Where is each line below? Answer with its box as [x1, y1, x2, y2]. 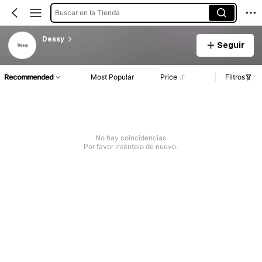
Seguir [216, 40, 244, 50]
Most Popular [91, 73, 135, 82]
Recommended [4, 73, 53, 82]
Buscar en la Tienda [54, 8, 120, 17]
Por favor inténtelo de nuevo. [84, 142, 178, 151]
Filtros [225, 73, 245, 82]
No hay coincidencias [95, 133, 167, 143]
